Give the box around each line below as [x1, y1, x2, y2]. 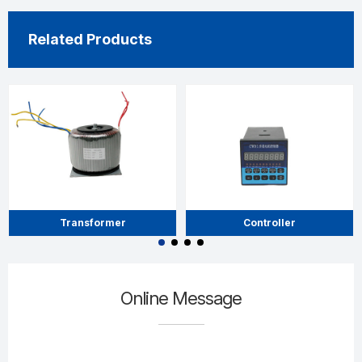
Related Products [28, 30, 152, 48]
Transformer [59, 216, 126, 229]
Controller [243, 216, 296, 229]
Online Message [120, 287, 242, 309]
